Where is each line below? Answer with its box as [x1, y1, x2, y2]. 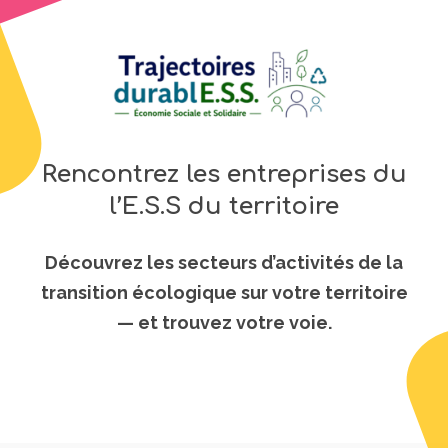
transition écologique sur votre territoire [40, 282, 408, 304]
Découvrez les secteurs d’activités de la [45, 252, 403, 274]
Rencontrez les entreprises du [41, 161, 407, 189]
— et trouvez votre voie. [116, 312, 332, 334]
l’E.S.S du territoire [109, 193, 339, 221]
